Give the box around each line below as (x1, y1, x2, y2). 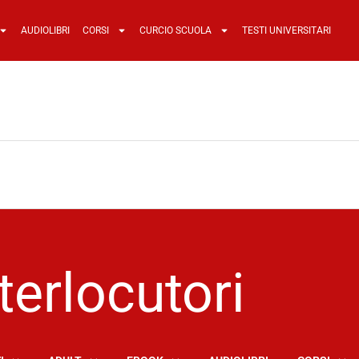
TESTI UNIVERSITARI (241, 25, 331, 36)
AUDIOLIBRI (20, 25, 70, 36)
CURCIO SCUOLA (139, 25, 212, 36)
